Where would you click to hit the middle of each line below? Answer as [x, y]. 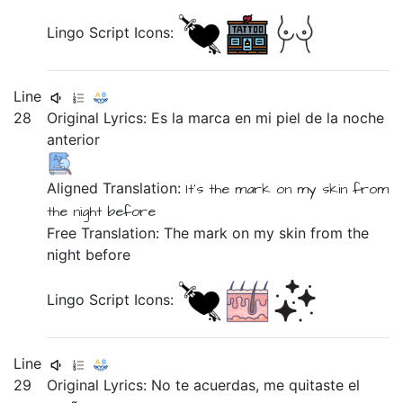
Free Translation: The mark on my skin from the [208, 233]
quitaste [319, 385]
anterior [74, 139]
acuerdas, [229, 385]
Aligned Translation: [116, 188]
